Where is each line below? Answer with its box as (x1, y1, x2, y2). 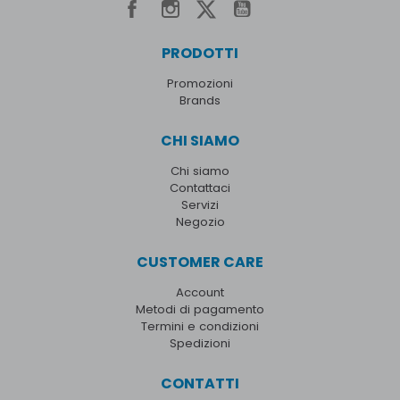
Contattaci (170, 179, 230, 197)
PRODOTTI (162, 43, 238, 64)
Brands (179, 92, 221, 110)
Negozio (175, 213, 225, 231)
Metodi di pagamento (136, 301, 264, 319)
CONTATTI (161, 373, 239, 395)
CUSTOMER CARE (137, 252, 263, 273)
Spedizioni (170, 335, 230, 353)
